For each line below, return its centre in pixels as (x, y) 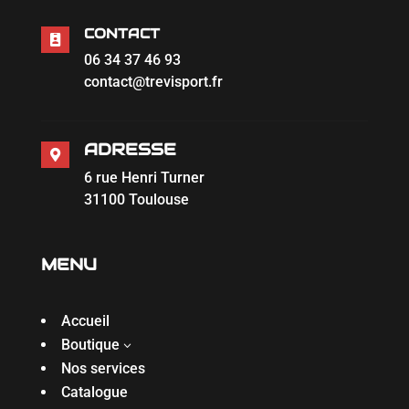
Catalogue (94, 392)
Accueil (85, 320)
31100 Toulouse (136, 199)
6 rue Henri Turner (144, 177)
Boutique (90, 344)
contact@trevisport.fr (153, 81)
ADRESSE (130, 149)
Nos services (103, 368)
